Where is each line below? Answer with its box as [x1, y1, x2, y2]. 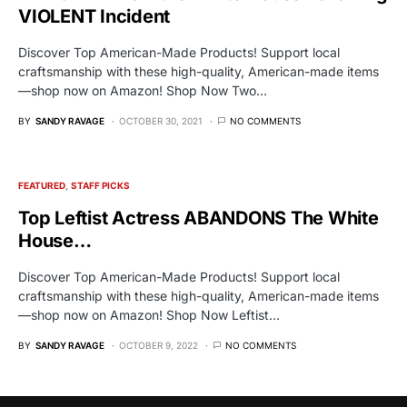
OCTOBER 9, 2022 [119, 339, 198, 351]
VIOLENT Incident [18, 5, 170, 27]
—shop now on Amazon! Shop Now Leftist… [18, 306, 280, 323]
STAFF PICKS [71, 179, 131, 191]
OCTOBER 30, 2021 [119, 114, 203, 126]
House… [18, 229, 92, 252]
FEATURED [18, 179, 65, 191]
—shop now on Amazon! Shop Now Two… [18, 82, 267, 98]
